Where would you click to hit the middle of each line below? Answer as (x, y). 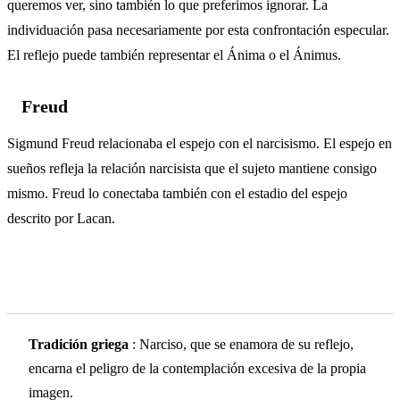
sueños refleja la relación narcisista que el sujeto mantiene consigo (192, 168)
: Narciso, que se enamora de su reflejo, (241, 344)
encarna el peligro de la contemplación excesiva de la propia (197, 368)
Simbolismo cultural (116, 287)
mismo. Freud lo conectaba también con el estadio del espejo (177, 193)
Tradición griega (79, 344)
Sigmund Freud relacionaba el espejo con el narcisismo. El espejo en (200, 143)
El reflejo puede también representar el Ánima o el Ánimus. (174, 55)
